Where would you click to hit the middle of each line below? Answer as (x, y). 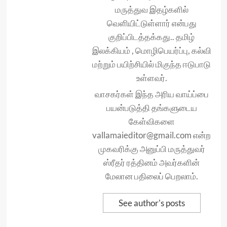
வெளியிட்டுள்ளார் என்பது (152, 23)
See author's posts (152, 203)
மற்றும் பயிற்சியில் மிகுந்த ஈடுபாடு (152, 64)
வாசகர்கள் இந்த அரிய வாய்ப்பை (152, 94)
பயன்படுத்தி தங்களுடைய (152, 108)
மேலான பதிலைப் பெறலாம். (152, 176)
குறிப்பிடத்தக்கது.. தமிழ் (152, 37)
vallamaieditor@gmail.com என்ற (152, 135)
